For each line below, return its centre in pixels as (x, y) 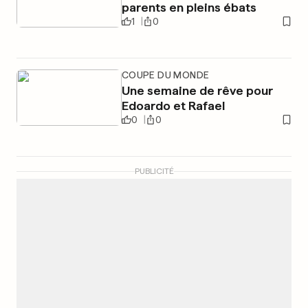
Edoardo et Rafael (173, 106)
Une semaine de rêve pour (197, 90)
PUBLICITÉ (154, 171)
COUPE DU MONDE (165, 75)
